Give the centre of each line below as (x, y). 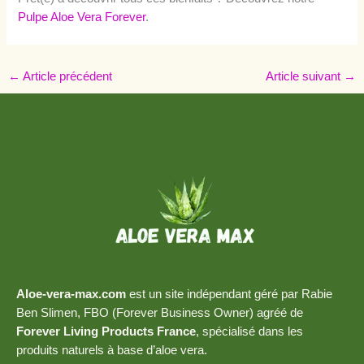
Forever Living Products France (106, 331)
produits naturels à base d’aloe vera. (112, 350)
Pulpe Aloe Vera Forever (82, 17)
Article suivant (305, 76)
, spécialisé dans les (249, 331)
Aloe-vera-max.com (71, 294)
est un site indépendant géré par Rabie (229, 294)
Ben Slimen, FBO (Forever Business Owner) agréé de (160, 312)
